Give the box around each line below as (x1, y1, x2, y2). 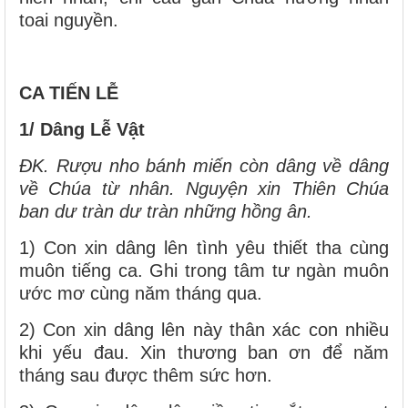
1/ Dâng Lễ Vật (19, 118, 145, 139)
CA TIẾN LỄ (19, 82, 118, 103)
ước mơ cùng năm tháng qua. (19, 282, 262, 303)
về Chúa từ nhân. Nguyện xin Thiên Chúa (19, 178, 389, 199)
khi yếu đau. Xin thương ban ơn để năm (19, 342, 389, 362)
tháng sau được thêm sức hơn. (19, 364, 272, 385)
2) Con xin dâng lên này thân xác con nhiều (19, 319, 389, 340)
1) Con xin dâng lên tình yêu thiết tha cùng (19, 237, 389, 258)
